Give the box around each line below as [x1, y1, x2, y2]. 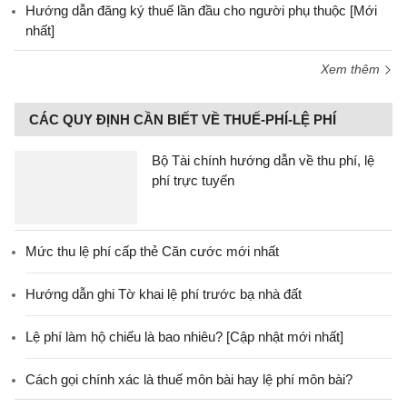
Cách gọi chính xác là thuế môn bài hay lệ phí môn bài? [25, 372, 352, 387]
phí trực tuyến [152, 173, 234, 188]
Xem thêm [321, 62, 383, 76]
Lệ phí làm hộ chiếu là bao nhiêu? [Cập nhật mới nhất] [25, 329, 343, 344]
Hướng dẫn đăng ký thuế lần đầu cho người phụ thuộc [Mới [25, 3, 377, 18]
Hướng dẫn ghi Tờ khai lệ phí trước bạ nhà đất [25, 286, 302, 302]
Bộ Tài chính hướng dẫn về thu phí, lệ [152, 153, 374, 168]
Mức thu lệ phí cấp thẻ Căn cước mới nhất [25, 243, 279, 259]
